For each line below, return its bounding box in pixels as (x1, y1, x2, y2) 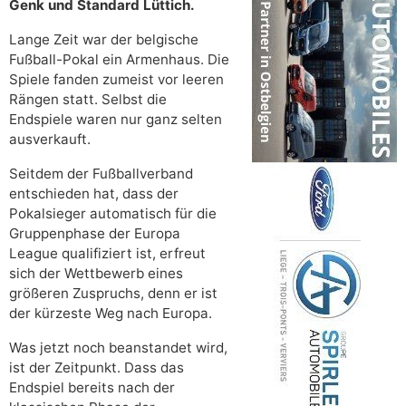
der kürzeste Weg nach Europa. (9, 304, 212, 322)
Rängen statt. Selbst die (9, 90, 167, 108)
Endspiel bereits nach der (9, 378, 175, 396)
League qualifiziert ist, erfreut (9, 244, 206, 262)
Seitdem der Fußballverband (9, 164, 193, 182)
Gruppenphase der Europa (9, 224, 180, 242)
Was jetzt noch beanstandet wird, (9, 338, 227, 356)
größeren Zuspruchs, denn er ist (9, 284, 217, 302)
